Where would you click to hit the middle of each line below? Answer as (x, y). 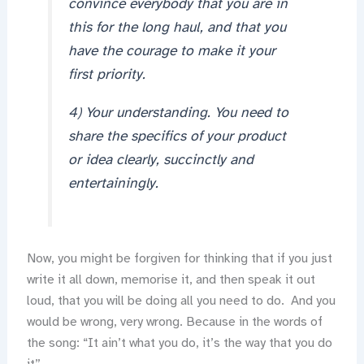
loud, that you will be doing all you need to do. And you (181, 301)
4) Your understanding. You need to (179, 113)
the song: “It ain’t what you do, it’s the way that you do (179, 343)
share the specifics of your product (178, 136)
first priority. (107, 74)
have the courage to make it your (172, 50)
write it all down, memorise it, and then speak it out (171, 280)
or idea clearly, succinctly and (161, 160)
